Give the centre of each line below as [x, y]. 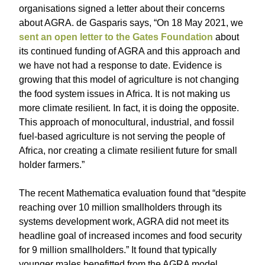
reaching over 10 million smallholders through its [120, 207]
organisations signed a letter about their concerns [122, 9]
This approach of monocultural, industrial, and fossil [127, 122]
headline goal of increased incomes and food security [130, 236]
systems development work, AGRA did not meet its [124, 222]
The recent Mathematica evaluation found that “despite [132, 193]
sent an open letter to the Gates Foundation [116, 37]
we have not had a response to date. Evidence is [120, 65]
